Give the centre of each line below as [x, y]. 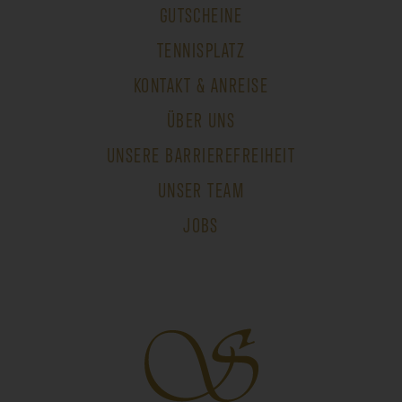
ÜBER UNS [201, 119]
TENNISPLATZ [201, 49]
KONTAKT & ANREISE [201, 84]
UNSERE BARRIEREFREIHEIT [201, 154]
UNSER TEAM [201, 189]
